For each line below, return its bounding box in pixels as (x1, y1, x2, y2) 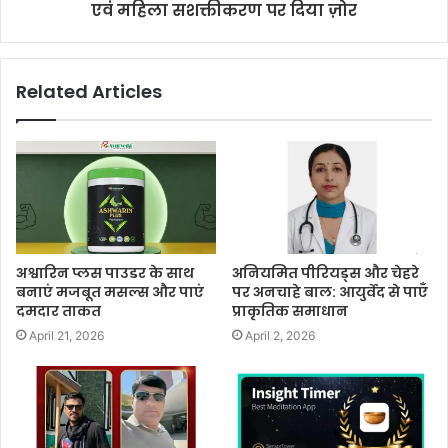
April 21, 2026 (29, 327, 104, 343)
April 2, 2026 (245, 327, 315, 343)
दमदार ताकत (16, 300, 101, 321)
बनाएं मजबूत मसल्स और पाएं (16, 281, 204, 302)
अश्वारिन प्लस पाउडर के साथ (16, 262, 194, 283)
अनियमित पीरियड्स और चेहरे (232, 262, 419, 283)
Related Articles (16, 78, 162, 104)
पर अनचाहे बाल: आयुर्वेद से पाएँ (232, 281, 428, 302)
